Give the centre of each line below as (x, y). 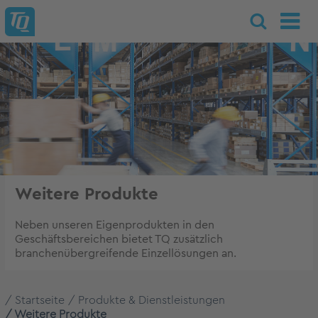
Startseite (40, 300)
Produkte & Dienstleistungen (152, 300)
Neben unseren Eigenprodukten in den (115, 225)
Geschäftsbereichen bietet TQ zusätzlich (119, 239)
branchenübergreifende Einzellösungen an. (126, 253)
